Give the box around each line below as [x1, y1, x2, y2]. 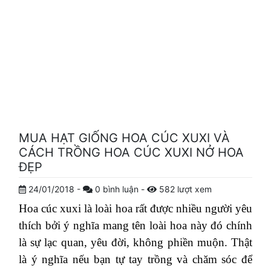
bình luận [103, 184, 141, 194]
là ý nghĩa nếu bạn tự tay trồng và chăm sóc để [19, 253, 252, 266]
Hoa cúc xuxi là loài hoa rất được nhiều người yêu [19, 202, 252, 215]
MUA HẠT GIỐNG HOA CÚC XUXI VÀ [19, 131, 230, 145]
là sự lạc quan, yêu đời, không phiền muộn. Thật [19, 236, 252, 249]
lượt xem [177, 184, 212, 194]
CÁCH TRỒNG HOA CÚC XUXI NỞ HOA [19, 145, 244, 160]
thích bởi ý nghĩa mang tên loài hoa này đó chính [19, 219, 252, 232]
